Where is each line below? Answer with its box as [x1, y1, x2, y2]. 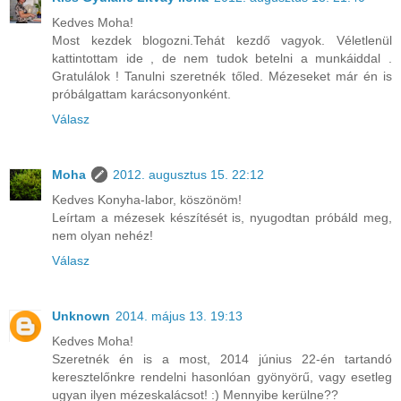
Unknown [52, 309, 110, 324]
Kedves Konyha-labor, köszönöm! [52, 192, 242, 208]
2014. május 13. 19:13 [115, 309, 243, 324]
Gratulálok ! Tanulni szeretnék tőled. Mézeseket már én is [52, 69, 392, 84]
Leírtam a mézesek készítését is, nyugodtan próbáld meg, [52, 210, 392, 226]
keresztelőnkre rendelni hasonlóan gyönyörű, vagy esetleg [52, 370, 392, 385]
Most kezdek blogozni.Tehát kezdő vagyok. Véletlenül [52, 33, 392, 48]
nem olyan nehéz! [52, 228, 153, 243]
